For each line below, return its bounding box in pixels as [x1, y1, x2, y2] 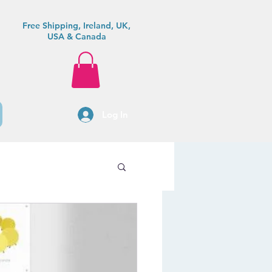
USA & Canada [47, 31, 106, 42]
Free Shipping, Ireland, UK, [22, 20, 131, 31]
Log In [101, 109, 128, 121]
